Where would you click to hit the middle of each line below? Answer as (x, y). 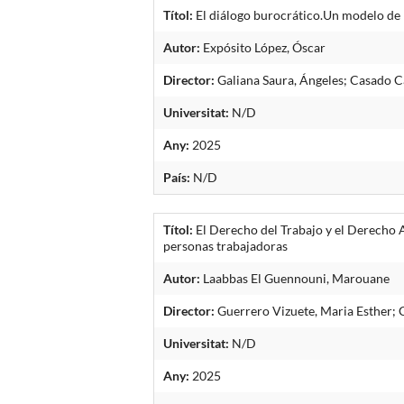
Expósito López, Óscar (263, 47)
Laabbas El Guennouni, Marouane (295, 278)
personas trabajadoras (226, 245)
